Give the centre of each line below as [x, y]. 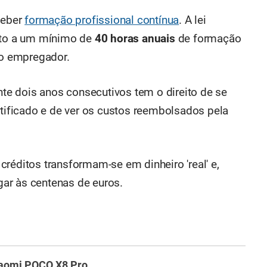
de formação [208, 39]
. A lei [193, 21]
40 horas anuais [135, 39]
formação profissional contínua [102, 21]
